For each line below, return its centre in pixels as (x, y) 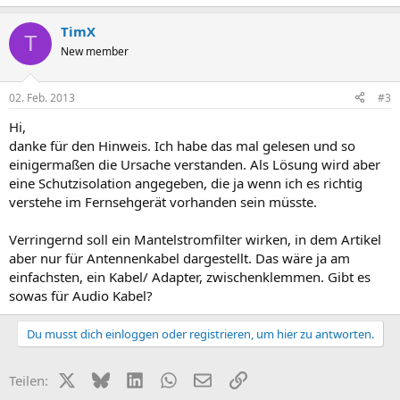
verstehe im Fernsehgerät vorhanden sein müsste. (163, 201)
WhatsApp (208, 378)
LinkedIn (169, 378)
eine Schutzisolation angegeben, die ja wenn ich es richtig (186, 183)
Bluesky (133, 378)
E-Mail (229, 378)
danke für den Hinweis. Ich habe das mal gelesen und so (182, 145)
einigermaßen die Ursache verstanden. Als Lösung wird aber (195, 164)
